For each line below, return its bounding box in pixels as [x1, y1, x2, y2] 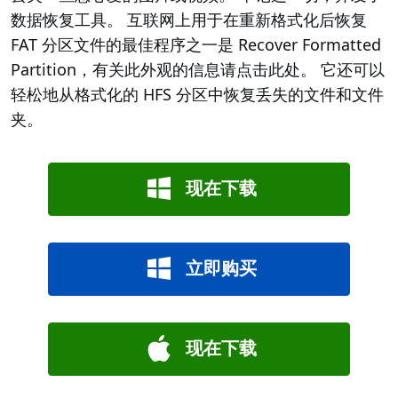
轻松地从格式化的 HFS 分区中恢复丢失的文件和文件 [11, 84, 384, 106]
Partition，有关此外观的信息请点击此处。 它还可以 [11, 59, 385, 81]
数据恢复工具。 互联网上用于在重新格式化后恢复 [11, 9, 367, 31]
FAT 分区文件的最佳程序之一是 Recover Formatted [11, 34, 381, 56]
